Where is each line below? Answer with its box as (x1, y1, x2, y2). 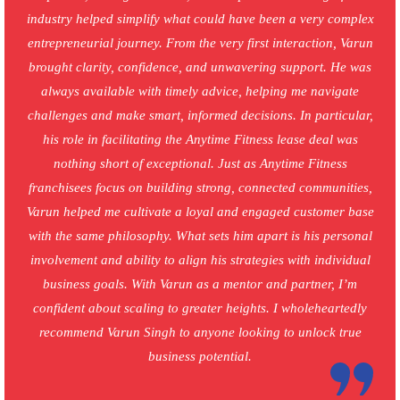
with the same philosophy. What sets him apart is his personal (28, 229, 372, 244)
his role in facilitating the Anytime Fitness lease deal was (42, 132, 358, 147)
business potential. (148, 349, 252, 364)
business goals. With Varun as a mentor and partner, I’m (43, 277, 357, 292)
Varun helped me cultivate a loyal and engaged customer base (26, 204, 374, 220)
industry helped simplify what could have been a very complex (26, 12, 374, 27)
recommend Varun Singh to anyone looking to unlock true (38, 325, 362, 340)
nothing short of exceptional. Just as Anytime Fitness (53, 156, 347, 171)
